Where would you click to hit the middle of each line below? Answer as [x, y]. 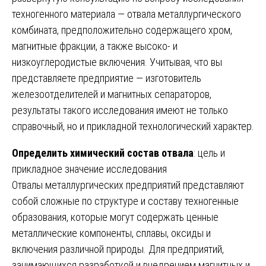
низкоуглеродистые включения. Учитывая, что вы [117, 62]
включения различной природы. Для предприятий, [118, 249]
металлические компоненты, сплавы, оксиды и [111, 233]
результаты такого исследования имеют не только [120, 110]
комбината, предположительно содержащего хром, [122, 30]
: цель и [209, 153]
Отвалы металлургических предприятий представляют [128, 185]
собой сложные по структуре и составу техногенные [125, 201]
